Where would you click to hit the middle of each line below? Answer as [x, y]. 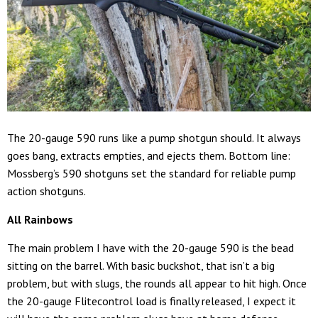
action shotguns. [46, 191]
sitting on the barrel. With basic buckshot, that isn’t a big [141, 266]
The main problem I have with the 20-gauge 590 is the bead [150, 248]
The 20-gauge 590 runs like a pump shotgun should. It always [154, 138]
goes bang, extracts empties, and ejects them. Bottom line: [149, 156]
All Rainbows [40, 220]
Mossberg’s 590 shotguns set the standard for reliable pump [152, 174]
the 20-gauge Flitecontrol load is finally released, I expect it [152, 301]
